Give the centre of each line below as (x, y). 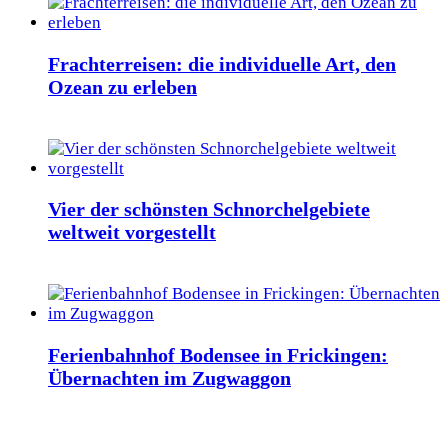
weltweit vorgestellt (132, 232)
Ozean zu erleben (122, 86)
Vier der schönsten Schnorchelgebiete (209, 209)
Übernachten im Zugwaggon (169, 378)
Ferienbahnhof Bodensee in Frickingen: (218, 355)
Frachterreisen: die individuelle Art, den (222, 63)
